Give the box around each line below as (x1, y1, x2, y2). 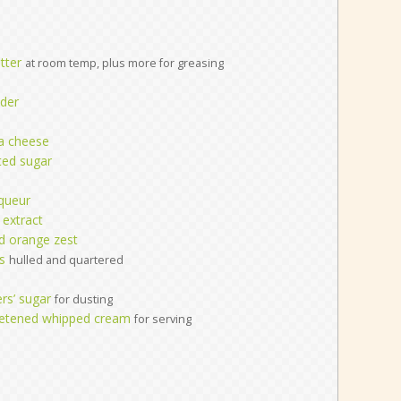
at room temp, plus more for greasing (24, 55, 224, 71)
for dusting (54, 291, 113, 307)
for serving (133, 311, 192, 327)
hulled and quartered (8, 252, 124, 268)
